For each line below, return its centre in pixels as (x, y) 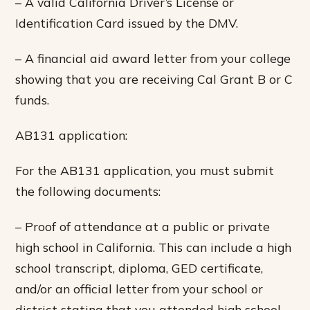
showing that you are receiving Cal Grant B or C (154, 79)
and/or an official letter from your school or (139, 288)
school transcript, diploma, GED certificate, (139, 267)
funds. (33, 99)
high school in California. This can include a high (154, 247)
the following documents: (88, 191)
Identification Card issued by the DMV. (127, 22)
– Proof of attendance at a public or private (143, 226)
